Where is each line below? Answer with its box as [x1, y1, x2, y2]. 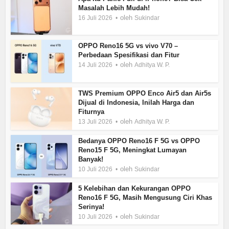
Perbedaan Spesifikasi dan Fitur [78, 51, 180, 59]
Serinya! [78, 202, 105, 211]
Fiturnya [78, 108, 105, 116]
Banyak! [78, 155, 104, 163]
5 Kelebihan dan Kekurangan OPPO [78, 184, 191, 192]
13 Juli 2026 [78, 118, 113, 126]
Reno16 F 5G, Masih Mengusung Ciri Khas [78, 193, 213, 201]
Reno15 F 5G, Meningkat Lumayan [78, 146, 187, 154]
